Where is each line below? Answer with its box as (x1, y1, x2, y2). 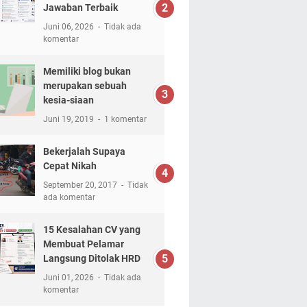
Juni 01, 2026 (42, 273, 96, 282)
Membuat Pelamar (42, 238, 124, 249)
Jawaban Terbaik (42, 2, 118, 13)
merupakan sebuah (42, 80, 127, 91)
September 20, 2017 (42, 180, 119, 190)
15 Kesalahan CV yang (42, 224, 140, 235)
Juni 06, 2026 (42, 22, 96, 32)
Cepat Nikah (42, 160, 97, 171)
